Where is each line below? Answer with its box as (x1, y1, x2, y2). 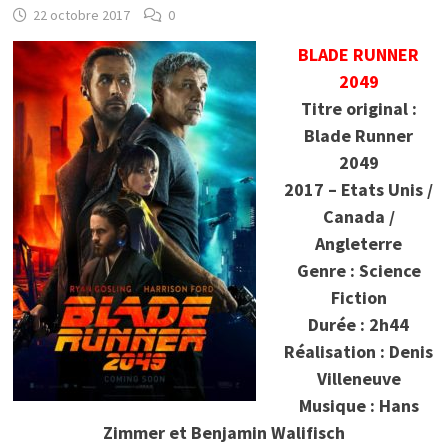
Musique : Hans (298, 394, 419, 418)
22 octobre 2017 (32, 6, 130, 25)
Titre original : (300, 97, 417, 121)
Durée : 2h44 (308, 313, 410, 337)
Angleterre (315, 232, 403, 256)
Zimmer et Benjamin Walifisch (102, 421, 345, 445)
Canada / (322, 205, 395, 229)
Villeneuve (316, 367, 401, 391)
